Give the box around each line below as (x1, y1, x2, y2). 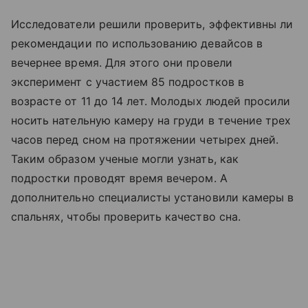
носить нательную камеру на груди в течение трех (11, 113, 291, 127)
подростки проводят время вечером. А (11, 170, 228, 185)
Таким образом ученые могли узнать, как (11, 151, 239, 166)
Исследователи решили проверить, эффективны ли (11, 16, 294, 31)
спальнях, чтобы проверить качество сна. (11, 209, 241, 223)
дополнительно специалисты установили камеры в (11, 190, 294, 204)
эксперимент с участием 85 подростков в (11, 74, 244, 89)
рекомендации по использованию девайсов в (11, 36, 263, 50)
